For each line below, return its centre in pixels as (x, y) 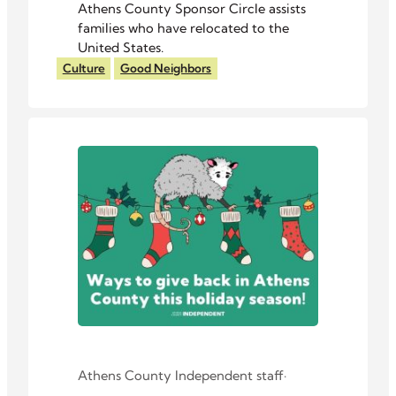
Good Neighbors (166, 69)
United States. (121, 47)
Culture (84, 69)
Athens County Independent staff (181, 376)
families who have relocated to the (183, 27)
